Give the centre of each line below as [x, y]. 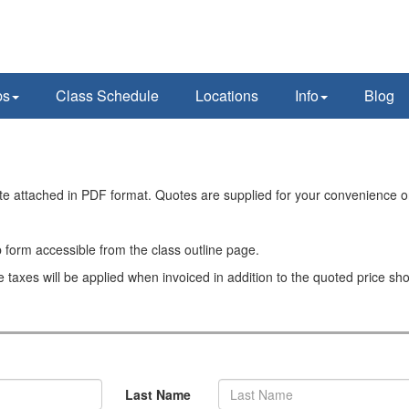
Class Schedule [107, 95]
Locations [227, 95]
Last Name [157, 394]
